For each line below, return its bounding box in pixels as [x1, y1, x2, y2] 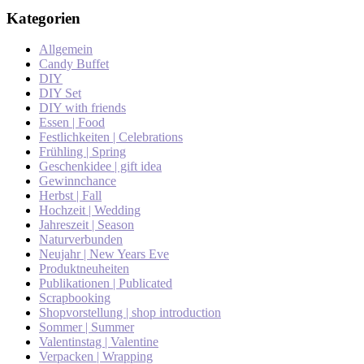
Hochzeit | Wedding [39, 203, 141, 218]
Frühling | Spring [39, 145, 126, 159]
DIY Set [39, 86, 81, 101]
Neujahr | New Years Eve [39, 247, 169, 262]
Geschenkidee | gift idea [39, 159, 162, 174]
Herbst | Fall [39, 188, 102, 203]
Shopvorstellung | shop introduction [39, 305, 221, 320]
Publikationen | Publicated [39, 276, 172, 291]
